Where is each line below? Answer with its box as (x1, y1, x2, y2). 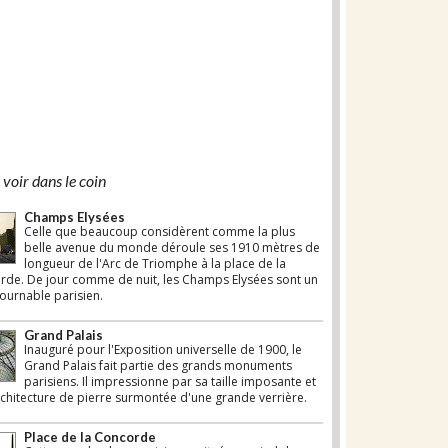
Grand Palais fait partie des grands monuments (23, 357, 292, 375)
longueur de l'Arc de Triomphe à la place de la (23, 255, 286, 273)
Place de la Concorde (23, 429, 156, 446)
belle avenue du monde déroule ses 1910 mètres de (23, 239, 320, 257)
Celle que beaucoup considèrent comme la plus (23, 223, 295, 241)
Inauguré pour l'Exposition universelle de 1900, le (23, 341, 302, 359)
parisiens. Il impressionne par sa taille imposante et (23, 373, 316, 391)
